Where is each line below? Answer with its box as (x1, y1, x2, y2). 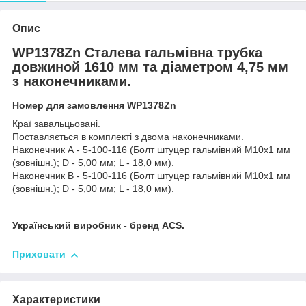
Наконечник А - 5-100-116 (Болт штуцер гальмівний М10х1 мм (12, 144, 290, 156)
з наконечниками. (12, 73, 131, 89)
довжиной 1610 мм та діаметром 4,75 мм (12, 59, 288, 74)
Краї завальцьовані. (12, 118, 100, 130)
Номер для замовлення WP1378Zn (12, 100, 176, 111)
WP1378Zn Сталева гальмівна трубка (12, 44, 262, 60)
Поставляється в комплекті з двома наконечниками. (12, 131, 244, 143)
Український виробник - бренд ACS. (12, 220, 184, 232)
